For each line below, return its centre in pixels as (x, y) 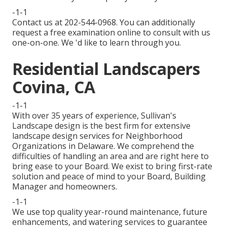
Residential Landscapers (106, 69)
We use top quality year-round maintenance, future (110, 212)
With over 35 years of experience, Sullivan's (94, 116)
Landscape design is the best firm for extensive (101, 126)
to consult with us (176, 33)
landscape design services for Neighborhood (97, 136)
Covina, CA (54, 87)
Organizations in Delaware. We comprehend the (103, 146)
